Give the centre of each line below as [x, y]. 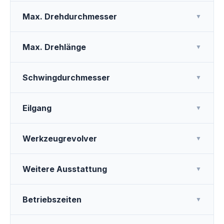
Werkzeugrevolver [60, 138]
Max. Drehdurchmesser [70, 16]
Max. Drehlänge [54, 47]
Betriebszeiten [52, 199]
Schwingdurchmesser [66, 77]
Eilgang [37, 108]
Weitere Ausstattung [65, 169]
